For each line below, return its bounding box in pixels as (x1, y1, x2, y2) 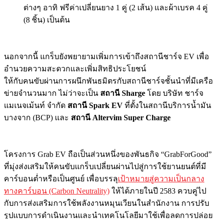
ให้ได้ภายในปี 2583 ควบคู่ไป (109, 186, 206, 195)
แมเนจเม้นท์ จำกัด (4, 101, 67, 109)
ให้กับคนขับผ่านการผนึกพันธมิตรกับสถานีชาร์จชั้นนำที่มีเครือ (4, 76, 213, 85)
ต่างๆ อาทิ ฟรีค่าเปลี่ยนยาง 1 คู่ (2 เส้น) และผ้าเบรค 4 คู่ (23, 3, 208, 12)
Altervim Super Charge (92, 113, 171, 122)
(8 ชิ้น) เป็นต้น (23, 15, 70, 24)
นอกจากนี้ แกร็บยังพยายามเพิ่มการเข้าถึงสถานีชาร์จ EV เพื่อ (4, 52, 209, 61)
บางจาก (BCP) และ (4, 113, 71, 122)
